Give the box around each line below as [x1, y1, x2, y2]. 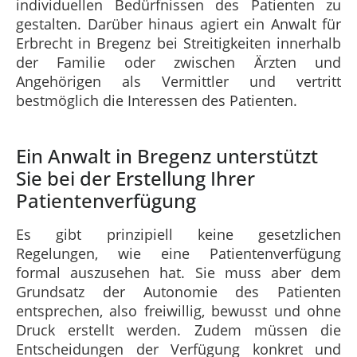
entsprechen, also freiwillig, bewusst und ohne [16, 300, 341, 320]
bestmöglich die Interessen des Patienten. [16, 90, 297, 110]
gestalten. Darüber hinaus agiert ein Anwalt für [16, 14, 341, 33]
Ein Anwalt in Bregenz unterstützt [16, 142, 318, 169]
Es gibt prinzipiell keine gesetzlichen [16, 224, 341, 244]
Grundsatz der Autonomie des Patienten [16, 281, 341, 301]
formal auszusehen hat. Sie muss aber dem [16, 262, 341, 282]
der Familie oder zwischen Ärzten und [16, 52, 341, 72]
